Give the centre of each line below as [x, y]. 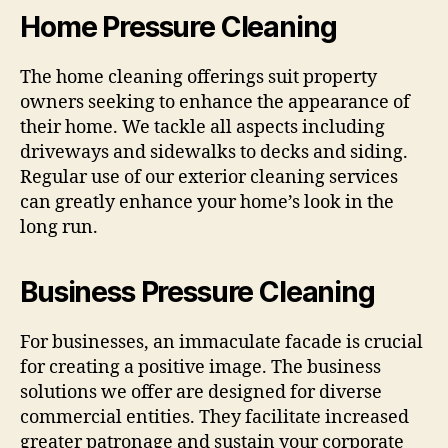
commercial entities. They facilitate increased [214, 418]
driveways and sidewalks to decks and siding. [214, 153]
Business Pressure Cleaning [197, 292]
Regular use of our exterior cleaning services [209, 178]
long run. [59, 228]
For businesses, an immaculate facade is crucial [221, 343]
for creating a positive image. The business [200, 368]
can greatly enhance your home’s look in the [207, 203]
